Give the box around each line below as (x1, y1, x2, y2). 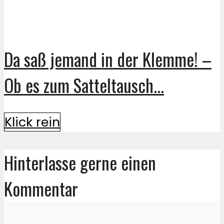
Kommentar (4, 175, 78, 202)
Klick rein (4, 113, 60, 131)
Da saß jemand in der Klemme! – (4, 45, 211, 72)
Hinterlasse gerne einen (4, 149, 156, 176)
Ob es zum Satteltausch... (4, 71, 164, 98)
